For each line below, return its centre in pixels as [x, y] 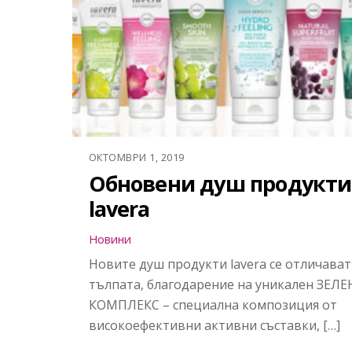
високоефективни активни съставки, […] [214, 325]
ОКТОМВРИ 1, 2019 [136, 157]
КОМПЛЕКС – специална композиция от [213, 304]
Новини [110, 239]
